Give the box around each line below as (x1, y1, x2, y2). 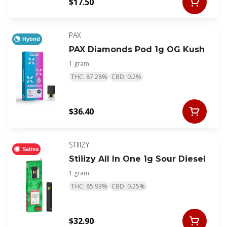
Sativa (22, 145, 39, 152)
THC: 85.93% (71, 182, 107, 191)
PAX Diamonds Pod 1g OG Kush (69, 45, 205, 55)
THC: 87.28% (71, 72, 107, 82)
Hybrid (22, 35, 40, 42)
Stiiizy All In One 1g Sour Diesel (69, 154, 206, 164)
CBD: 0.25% (111, 182, 145, 191)
